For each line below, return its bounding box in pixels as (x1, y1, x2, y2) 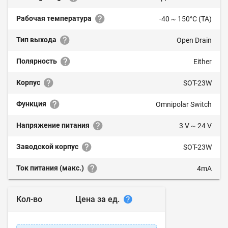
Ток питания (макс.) (16, 164, 85, 172)
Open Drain (177, 36, 212, 44)
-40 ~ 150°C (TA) (159, 15, 212, 23)
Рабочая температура (16, 14, 93, 22)
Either (193, 58, 212, 66)
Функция (16, 100, 48, 108)
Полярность (16, 57, 59, 65)
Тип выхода (16, 36, 58, 44)
